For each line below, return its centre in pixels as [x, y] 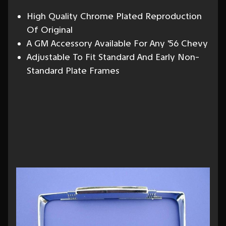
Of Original [49, 30]
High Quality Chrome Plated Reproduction [114, 16]
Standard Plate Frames [73, 71]
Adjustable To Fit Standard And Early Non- [113, 57]
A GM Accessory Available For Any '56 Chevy [117, 43]
